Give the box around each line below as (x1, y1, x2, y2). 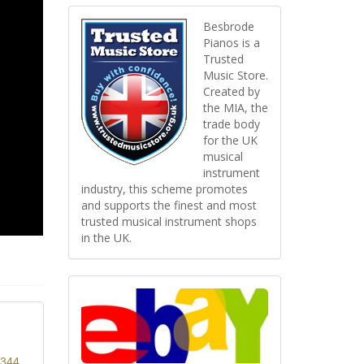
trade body (202, 116, 260, 132)
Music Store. (202, 67, 268, 84)
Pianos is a (202, 35, 260, 51)
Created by (202, 84, 260, 100)
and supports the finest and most (80, 197, 257, 214)
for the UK (202, 132, 258, 149)
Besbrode (202, 19, 254, 35)
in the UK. (80, 230, 132, 246)
